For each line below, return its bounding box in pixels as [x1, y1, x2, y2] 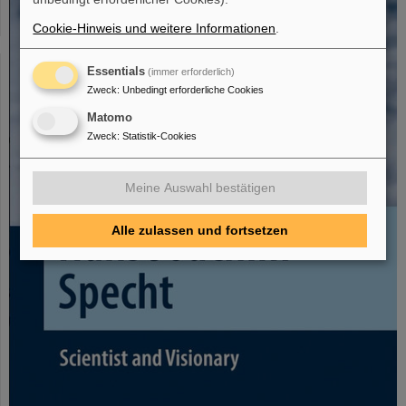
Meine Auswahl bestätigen [124, 180, 275, 196]
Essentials [87, 65, 146, 78]
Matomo [87, 111, 133, 124]
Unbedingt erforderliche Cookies [122, 84, 265, 95]
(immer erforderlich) [147, 66, 235, 77]
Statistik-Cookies [122, 130, 198, 141]
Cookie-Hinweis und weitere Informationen [33, 21, 276, 35]
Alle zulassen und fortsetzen [111, 223, 288, 238]
